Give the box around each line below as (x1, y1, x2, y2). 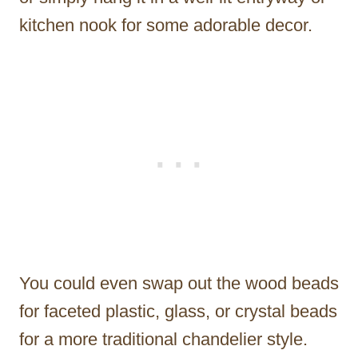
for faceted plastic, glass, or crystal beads (19, 300, 337, 321)
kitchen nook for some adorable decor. (19, 14, 312, 35)
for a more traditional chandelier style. (19, 328, 308, 349)
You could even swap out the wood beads (19, 272, 339, 293)
